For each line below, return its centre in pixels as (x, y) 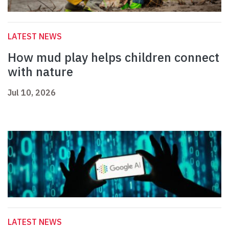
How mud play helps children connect (113, 58)
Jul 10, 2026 (32, 93)
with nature (40, 72)
